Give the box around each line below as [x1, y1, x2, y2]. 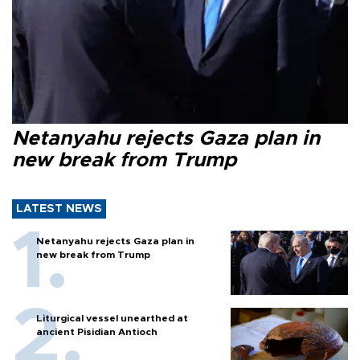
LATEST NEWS [16, 202, 102, 215]
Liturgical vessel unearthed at [36, 313, 188, 323]
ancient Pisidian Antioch [36, 326, 157, 337]
